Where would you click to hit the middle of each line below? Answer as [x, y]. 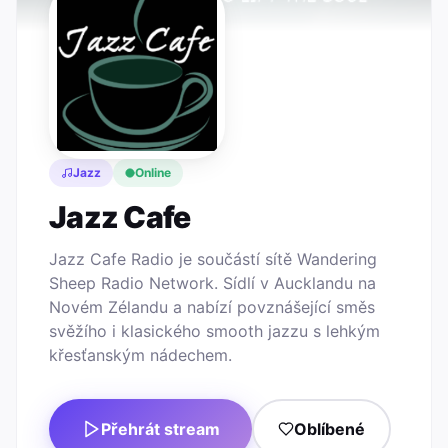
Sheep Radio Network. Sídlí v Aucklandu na [212, 283]
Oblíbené [329, 429]
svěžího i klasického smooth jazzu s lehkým [214, 331]
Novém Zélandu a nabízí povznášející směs [212, 307]
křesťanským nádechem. [140, 355]
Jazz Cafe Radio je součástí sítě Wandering [213, 259]
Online [153, 172]
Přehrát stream [160, 429]
